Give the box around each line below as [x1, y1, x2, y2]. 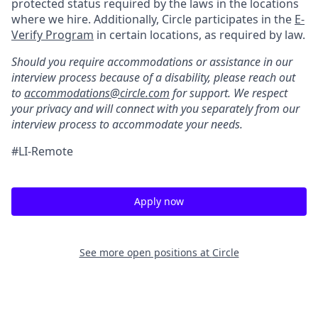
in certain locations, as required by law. [94, 27, 305, 43]
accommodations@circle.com [24, 85, 170, 101]
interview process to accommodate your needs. [11, 116, 243, 132]
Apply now [134, 194, 184, 208]
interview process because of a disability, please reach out [11, 70, 295, 85]
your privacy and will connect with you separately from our [11, 101, 300, 116]
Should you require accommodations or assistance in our [11, 54, 292, 70]
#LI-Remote [11, 143, 73, 159]
